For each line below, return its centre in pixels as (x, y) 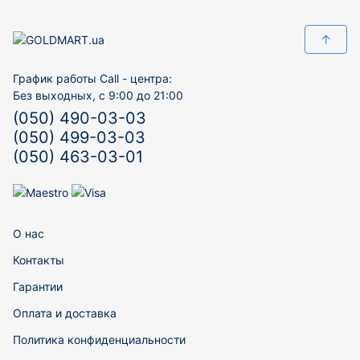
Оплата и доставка (65, 313)
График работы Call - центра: (92, 79)
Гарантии (38, 286)
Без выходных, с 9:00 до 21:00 (98, 96)
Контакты (39, 260)
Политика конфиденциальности (99, 340)
